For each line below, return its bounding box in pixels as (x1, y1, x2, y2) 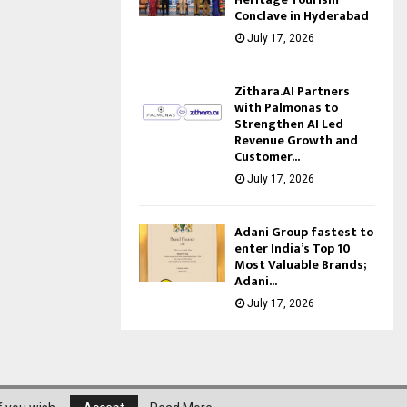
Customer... (234, 145, 300, 167)
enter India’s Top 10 (234, 237, 351, 259)
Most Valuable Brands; (234, 253, 366, 275)
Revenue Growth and (234, 129, 358, 151)
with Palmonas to (234, 96, 338, 118)
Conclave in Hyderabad (234, 5, 369, 26)
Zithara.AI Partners (234, 80, 350, 102)
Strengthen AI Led (234, 113, 343, 134)
